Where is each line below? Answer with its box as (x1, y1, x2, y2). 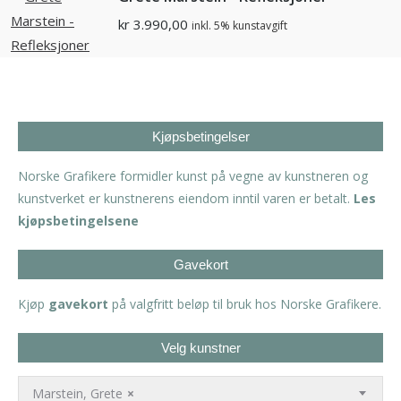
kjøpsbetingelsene (18, 212, 139, 230)
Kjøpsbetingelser (151, 129, 250, 145)
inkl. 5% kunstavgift (192, 18, 287, 34)
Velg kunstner (160, 340, 241, 356)
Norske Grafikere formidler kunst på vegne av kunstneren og (18, 167, 368, 185)
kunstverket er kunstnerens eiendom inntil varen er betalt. (18, 190, 354, 208)
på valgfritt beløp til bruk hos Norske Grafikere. (108, 295, 381, 313)
